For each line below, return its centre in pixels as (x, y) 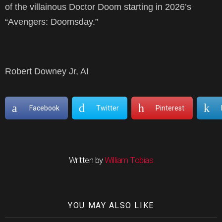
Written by (87, 160)
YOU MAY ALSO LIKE (111, 205)
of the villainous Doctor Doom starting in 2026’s (98, 7)
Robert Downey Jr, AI (47, 71)
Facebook (44, 108)
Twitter (107, 108)
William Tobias (129, 160)
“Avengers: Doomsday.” (52, 22)
